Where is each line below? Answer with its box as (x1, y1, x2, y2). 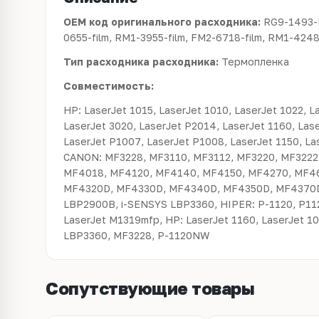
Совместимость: (63, 80, 154, 92)
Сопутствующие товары (46, 278, 255, 298)
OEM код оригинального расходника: (63, 16, 263, 28)
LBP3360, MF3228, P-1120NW (63, 229, 209, 241)
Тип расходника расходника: (63, 56, 221, 68)
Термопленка (221, 56, 289, 68)
